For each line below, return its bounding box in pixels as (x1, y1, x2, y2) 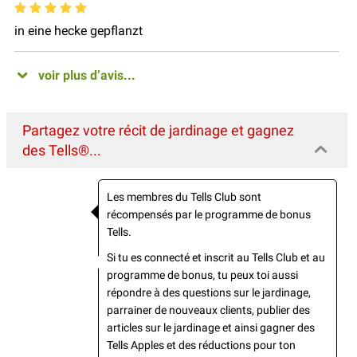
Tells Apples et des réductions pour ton (107, 338, 296, 351)
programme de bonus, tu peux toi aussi (107, 268, 298, 281)
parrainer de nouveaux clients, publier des (107, 303, 310, 316)
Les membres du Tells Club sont (107, 190, 261, 203)
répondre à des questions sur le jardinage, (107, 285, 311, 299)
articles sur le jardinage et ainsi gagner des (107, 320, 315, 334)
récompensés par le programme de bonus (107, 207, 311, 221)
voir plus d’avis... (38, 67, 135, 83)
